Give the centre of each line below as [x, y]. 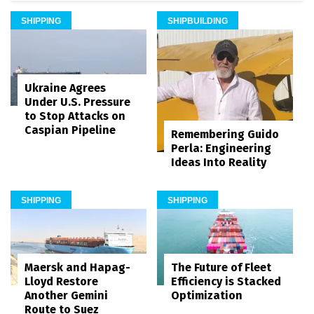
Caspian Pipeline [70, 130]
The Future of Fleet [221, 268]
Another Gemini [66, 296]
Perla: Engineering [221, 149]
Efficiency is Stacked [226, 282]
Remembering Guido [225, 135]
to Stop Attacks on [75, 116]
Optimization [207, 296]
